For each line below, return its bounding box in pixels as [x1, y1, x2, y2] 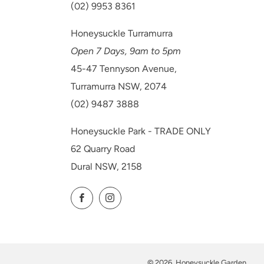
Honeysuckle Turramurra [70, 28, 173, 39]
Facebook [91, 190, 131, 201]
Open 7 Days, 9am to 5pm [70, 45, 181, 57]
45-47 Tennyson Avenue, [70, 63, 177, 75]
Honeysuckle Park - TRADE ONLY [70, 126, 211, 137]
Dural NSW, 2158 [70, 161, 144, 173]
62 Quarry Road [70, 143, 135, 155]
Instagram [120, 190, 160, 201]
